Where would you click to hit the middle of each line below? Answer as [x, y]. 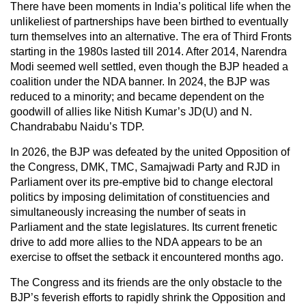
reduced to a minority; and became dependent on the [137, 96]
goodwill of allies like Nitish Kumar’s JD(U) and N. [131, 111]
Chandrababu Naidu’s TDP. [77, 126]
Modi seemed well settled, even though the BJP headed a [149, 66]
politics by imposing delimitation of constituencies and [140, 197]
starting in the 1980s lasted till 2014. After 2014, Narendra [149, 51]
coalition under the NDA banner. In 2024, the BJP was [140, 81]
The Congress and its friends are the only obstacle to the [146, 282]
